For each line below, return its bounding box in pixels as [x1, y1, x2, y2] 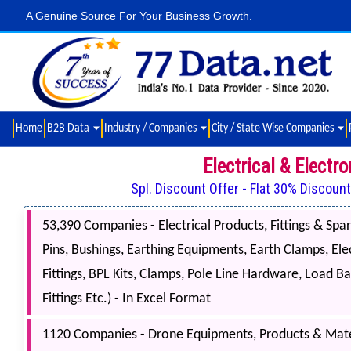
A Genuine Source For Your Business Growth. [26, 9, 252, 22]
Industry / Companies [104, 121, 199, 136]
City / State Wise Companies [212, 121, 336, 136]
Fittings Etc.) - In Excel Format [42, 291, 211, 307]
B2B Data [47, 121, 92, 136]
